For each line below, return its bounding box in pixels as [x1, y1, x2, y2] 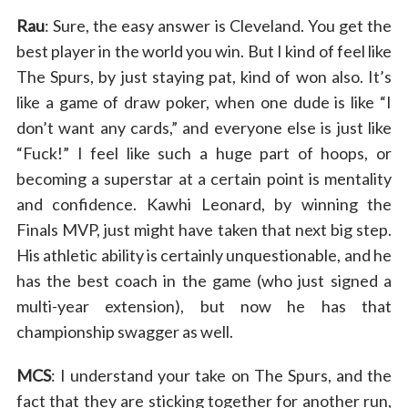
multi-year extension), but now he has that [15, 295, 393, 316]
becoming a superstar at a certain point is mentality [15, 168, 393, 189]
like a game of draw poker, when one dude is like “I [15, 91, 393, 112]
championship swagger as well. [15, 321, 233, 342]
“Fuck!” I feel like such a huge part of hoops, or [15, 142, 393, 163]
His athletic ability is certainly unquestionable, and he [15, 244, 393, 265]
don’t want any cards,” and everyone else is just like [15, 117, 393, 138]
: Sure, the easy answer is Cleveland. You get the [44, 15, 393, 36]
